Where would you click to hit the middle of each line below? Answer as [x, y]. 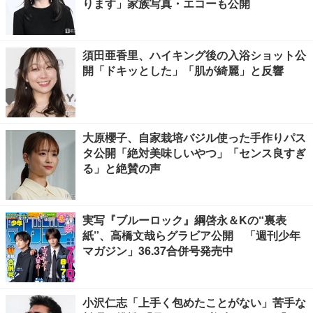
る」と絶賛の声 [122, 168]
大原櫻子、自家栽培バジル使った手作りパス [194, 138]
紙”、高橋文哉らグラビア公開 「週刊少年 [191, 235]
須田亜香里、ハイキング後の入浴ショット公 [194, 55]
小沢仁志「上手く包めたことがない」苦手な [194, 303]
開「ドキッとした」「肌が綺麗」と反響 [183, 71]
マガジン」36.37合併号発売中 [158, 251]
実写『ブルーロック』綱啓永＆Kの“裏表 [184, 220]
